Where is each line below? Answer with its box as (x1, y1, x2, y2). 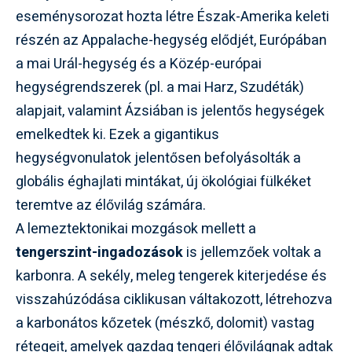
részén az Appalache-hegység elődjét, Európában (16, 30, 327, 51)
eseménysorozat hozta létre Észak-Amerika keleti (16, 6, 329, 27)
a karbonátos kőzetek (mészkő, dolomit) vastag (16, 313, 314, 334)
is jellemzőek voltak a (183, 242, 321, 263)
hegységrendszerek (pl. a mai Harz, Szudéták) (16, 77, 304, 98)
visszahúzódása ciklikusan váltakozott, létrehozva (16, 289, 332, 310)
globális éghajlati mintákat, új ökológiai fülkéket (16, 171, 311, 192)
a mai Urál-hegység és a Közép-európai (16, 53, 262, 75)
